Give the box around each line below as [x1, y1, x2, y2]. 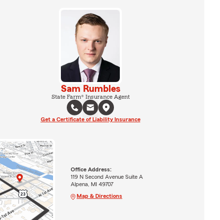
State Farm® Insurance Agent [51, 93, 130, 100]
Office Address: [70, 166, 111, 172]
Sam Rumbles [60, 83, 120, 94]
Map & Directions [76, 192, 122, 199]
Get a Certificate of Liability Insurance [40, 116, 140, 122]
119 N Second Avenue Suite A [70, 173, 143, 180]
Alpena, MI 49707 [70, 181, 113, 187]
